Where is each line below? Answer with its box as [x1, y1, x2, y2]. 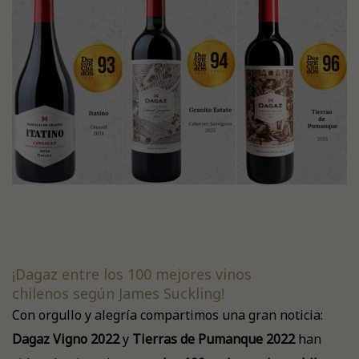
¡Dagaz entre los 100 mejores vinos [12, 264, 252, 284]
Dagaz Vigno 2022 [12, 330, 119, 348]
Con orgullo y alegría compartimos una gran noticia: [12, 306, 323, 324]
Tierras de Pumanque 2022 [132, 330, 295, 348]
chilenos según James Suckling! [12, 284, 224, 303]
